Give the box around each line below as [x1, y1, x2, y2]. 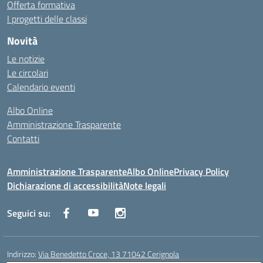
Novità [7, 33, 38, 49]
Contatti [7, 131, 39, 146]
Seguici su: [7, 206, 50, 220]
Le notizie [7, 52, 45, 66]
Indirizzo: [7, 248, 38, 260]
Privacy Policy [174, 164, 229, 178]
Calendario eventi [7, 80, 75, 94]
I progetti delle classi [7, 12, 87, 26]
